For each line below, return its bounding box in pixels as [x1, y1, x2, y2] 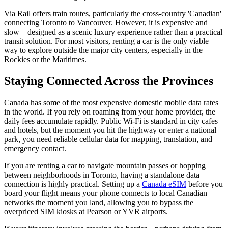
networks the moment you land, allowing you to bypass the [4, 198, 193, 207]
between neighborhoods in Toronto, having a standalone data [4, 170, 199, 180]
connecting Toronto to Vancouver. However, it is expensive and [4, 18, 208, 27]
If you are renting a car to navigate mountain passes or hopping [4, 161, 206, 170]
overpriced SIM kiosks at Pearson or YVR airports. [4, 207, 168, 216]
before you [186, 180, 223, 189]
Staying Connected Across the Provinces [4, 74, 213, 88]
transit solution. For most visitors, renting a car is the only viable [4, 37, 209, 46]
